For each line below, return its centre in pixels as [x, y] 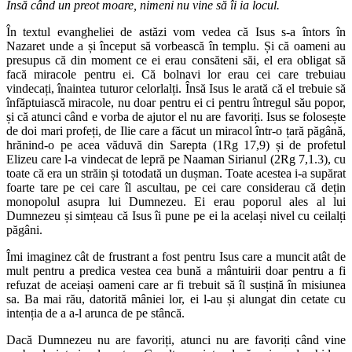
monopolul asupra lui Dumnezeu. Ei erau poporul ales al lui [176, 201]
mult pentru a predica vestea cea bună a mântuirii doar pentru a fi [176, 270]
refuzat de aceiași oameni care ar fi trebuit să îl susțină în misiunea [176, 284]
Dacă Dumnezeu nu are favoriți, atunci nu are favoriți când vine [176, 339]
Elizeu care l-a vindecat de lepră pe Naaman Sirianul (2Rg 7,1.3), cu [176, 159]
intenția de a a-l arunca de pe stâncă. [95, 313]
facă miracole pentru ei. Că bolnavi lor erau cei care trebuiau [176, 74]
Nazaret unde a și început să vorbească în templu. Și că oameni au [176, 46]
